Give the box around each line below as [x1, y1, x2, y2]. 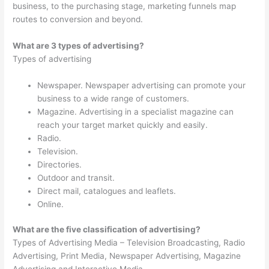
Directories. [37, 159, 82, 169]
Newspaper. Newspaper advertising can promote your [37, 80, 246, 90]
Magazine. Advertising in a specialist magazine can [37, 106, 234, 116]
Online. [37, 199, 64, 209]
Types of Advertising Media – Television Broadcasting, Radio [13, 238, 246, 248]
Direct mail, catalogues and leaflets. [37, 186, 177, 196]
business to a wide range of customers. [37, 93, 190, 103]
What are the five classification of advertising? [13, 225, 201, 235]
